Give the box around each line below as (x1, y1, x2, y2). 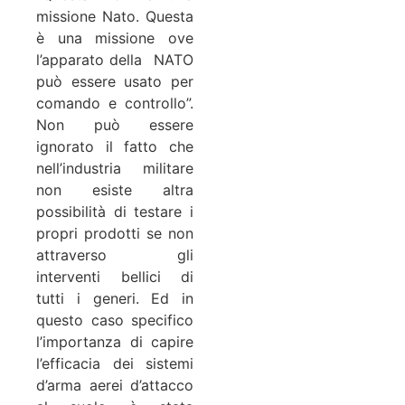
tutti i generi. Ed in (36, 289, 193, 308)
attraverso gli (36, 246, 193, 265)
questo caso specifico (36, 311, 193, 330)
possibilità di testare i (36, 202, 193, 221)
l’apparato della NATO (36, 51, 193, 70)
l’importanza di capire (36, 333, 193, 352)
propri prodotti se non (36, 224, 193, 243)
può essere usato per (36, 72, 193, 91)
